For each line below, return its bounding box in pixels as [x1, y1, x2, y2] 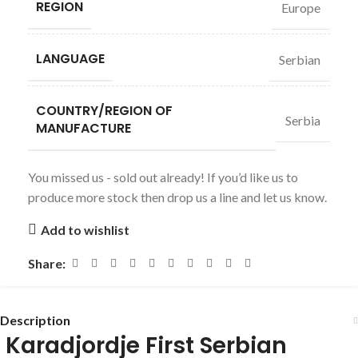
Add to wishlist [40, 221, 129, 237]
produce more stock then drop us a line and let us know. [28, 189, 327, 205]
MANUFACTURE [36, 119, 131, 137]
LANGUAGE [36, 50, 105, 68]
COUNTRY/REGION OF [36, 101, 173, 120]
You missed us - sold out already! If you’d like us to [28, 169, 298, 185]
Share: [28, 256, 66, 271]
